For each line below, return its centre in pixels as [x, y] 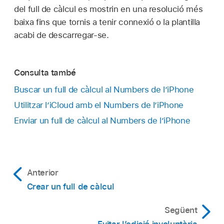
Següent [181, 210]
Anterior [42, 173]
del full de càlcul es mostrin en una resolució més [108, 9]
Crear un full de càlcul [70, 187]
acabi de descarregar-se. [61, 35]
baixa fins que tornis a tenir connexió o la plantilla [107, 22]
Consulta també [45, 72]
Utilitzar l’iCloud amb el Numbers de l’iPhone [99, 105]
